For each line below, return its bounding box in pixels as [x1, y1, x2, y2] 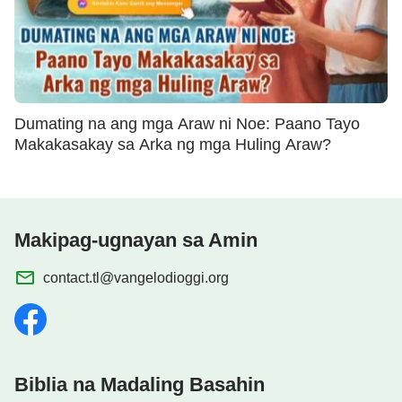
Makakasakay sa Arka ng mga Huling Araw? [14, 135, 331, 154]
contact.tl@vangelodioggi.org [43, 270, 229, 286]
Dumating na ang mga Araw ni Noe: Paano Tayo [14, 115, 360, 134]
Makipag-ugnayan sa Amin [14, 229, 258, 252]
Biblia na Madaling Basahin [14, 373, 265, 397]
